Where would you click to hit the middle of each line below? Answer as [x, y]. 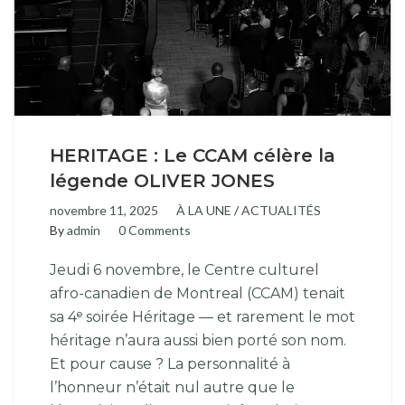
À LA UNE [204, 210]
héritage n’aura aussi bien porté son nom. [198, 340]
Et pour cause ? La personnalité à [170, 364]
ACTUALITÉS [281, 210]
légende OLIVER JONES [162, 181]
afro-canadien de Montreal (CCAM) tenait [198, 293]
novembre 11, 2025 [104, 210]
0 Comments [155, 230]
